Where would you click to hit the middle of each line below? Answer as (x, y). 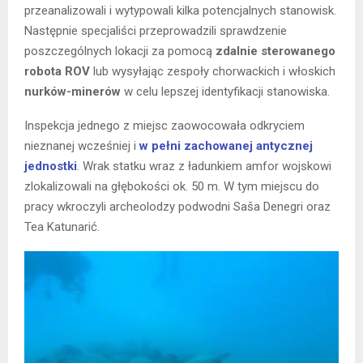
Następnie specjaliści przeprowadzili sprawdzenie (156, 30)
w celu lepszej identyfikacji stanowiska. (225, 91)
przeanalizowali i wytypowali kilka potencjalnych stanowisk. (180, 10)
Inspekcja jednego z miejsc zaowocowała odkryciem (164, 125)
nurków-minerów (73, 91)
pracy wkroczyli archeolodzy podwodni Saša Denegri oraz (177, 206)
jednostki (51, 166)
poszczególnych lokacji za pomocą (120, 51)
